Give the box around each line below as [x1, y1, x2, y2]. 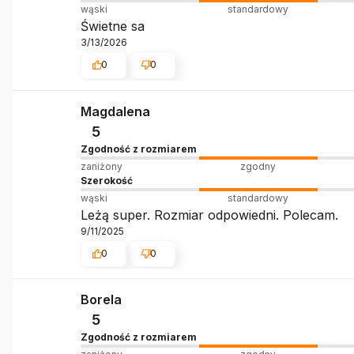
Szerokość [80, 174, 133, 186]
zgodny [240, 160, 277, 172]
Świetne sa [80, 18, 145, 35]
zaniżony [80, 160, 122, 172]
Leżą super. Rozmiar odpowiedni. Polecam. [80, 206, 338, 223]
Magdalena [80, 103, 150, 119]
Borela [80, 291, 122, 307]
